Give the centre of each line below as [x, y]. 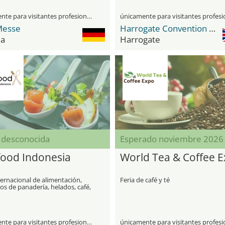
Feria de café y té [145, 180]
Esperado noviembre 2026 [172, 139]
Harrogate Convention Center [212, 28]
